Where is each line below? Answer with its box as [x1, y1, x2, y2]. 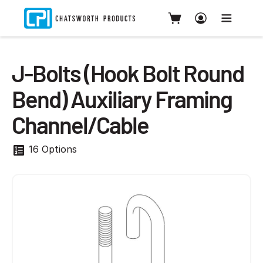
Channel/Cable [12, 110, 149, 139]
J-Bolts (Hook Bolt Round [12, 59, 244, 87]
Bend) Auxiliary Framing [12, 85, 232, 113]
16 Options [26, 143, 77, 155]
